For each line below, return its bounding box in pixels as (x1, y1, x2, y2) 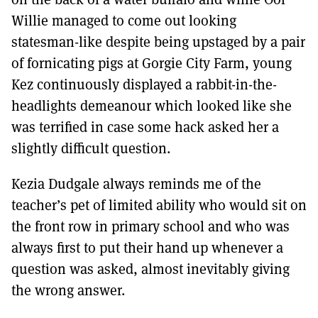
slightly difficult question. (11, 138, 170, 158)
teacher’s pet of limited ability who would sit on (11, 195, 307, 214)
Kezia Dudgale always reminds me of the (11, 174, 261, 193)
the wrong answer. (11, 280, 125, 300)
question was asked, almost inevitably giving (11, 259, 290, 278)
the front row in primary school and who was (11, 216, 290, 236)
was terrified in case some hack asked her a (11, 117, 279, 136)
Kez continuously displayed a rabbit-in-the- (11, 75, 277, 94)
